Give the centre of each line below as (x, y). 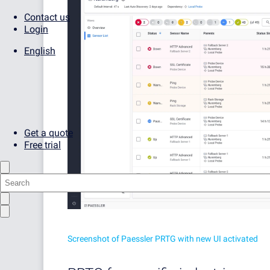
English (40, 51)
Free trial (42, 145)
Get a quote (49, 133)
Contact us (47, 17)
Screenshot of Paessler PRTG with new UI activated (163, 238)
